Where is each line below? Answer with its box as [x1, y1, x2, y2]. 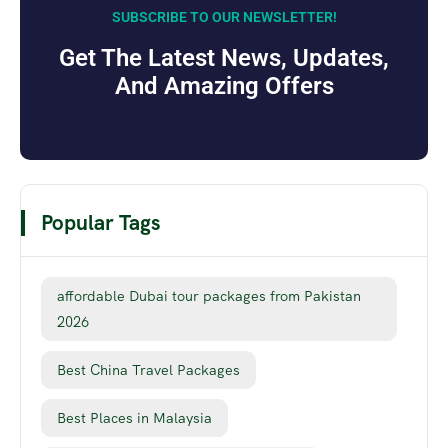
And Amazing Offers [114, 72, 334, 101]
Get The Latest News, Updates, [59, 44, 389, 73]
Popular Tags [41, 209, 160, 237]
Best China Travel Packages [57, 361, 240, 380]
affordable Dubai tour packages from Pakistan [57, 287, 361, 306]
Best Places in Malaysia [57, 409, 212, 428]
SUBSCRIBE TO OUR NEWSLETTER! [111, 9, 337, 26]
